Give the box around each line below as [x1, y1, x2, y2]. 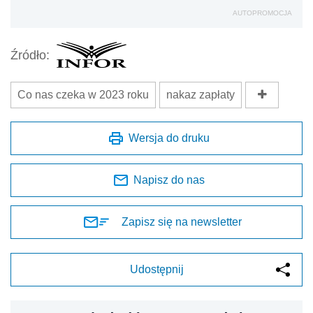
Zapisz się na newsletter [122, 216, 242, 228]
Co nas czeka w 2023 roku [17, 89, 149, 101]
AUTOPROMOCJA [233, 9, 292, 17]
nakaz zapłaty [166, 89, 235, 101]
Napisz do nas [133, 174, 205, 187]
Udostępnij [129, 263, 184, 276]
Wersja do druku [129, 132, 210, 145]
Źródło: [10, 48, 50, 62]
